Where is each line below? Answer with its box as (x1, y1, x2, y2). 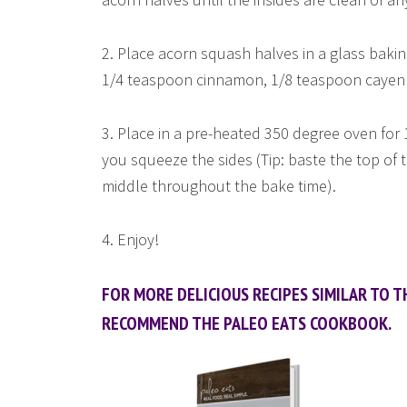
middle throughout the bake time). (102, 175, 336, 196)
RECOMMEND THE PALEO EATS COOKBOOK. (102, 312, 392, 335)
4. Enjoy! (102, 229, 159, 250)
